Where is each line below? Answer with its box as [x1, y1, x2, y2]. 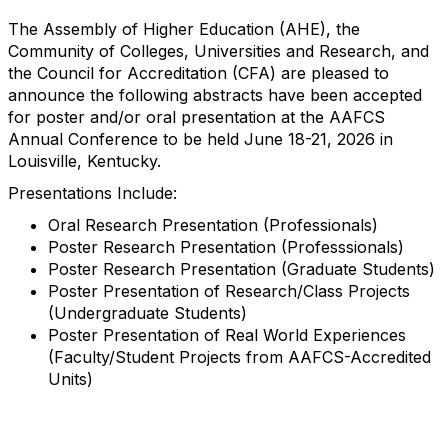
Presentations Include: [8, 183, 177, 203]
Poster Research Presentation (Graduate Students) [48, 259, 435, 279]
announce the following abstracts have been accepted [8, 85, 422, 105]
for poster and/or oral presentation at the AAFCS [8, 107, 385, 127]
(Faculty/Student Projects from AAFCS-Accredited [48, 347, 431, 367]
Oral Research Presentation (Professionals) [48, 215, 378, 235]
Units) [48, 369, 93, 389]
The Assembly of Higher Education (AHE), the [8, 19, 360, 39]
